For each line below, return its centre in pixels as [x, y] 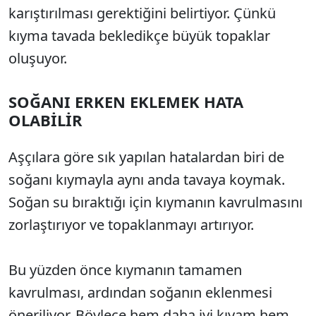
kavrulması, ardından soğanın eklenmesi [140, 293]
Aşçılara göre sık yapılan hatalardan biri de [146, 157]
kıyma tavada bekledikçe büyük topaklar [139, 36]
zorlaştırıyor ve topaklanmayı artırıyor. [131, 225]
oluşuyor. [38, 59]
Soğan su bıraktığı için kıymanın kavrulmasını [156, 202]
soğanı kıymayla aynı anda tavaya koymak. [147, 180]
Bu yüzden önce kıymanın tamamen [125, 270]
